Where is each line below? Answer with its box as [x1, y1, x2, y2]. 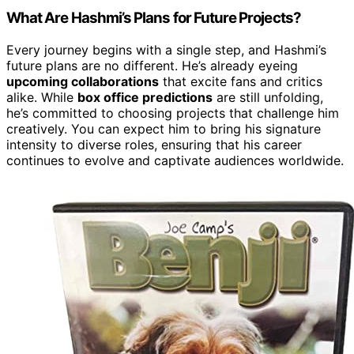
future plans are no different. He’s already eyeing [6, 57, 298, 73]
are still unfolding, [213, 88, 323, 105]
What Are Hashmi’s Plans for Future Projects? [6, 8, 301, 27]
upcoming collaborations [6, 73, 159, 89]
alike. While [6, 88, 77, 105]
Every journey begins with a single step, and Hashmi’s [6, 41, 326, 58]
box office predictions [77, 88, 213, 105]
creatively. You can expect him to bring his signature [6, 120, 321, 137]
